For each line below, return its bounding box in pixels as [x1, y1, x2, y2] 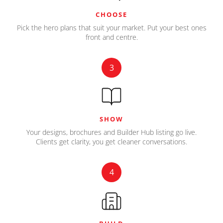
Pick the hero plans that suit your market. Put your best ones [16, 23, 207, 32]
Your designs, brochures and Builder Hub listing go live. [26, 127, 197, 137]
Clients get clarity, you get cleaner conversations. [36, 137, 187, 146]
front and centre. [85, 32, 138, 42]
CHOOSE [96, 10, 127, 19]
